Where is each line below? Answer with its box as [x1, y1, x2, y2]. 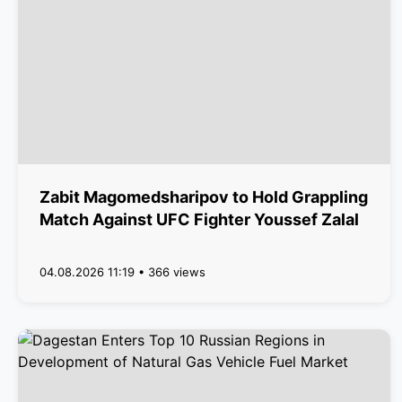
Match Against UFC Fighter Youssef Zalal [39, 210, 359, 229]
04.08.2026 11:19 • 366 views [39, 265, 205, 279]
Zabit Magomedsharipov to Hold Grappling [39, 188, 368, 206]
